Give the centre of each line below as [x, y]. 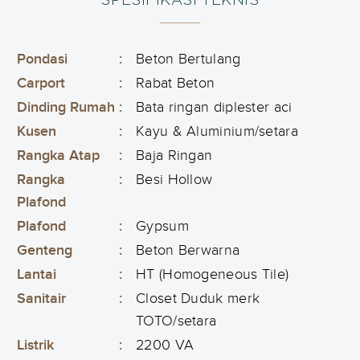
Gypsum [162, 226]
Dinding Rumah [66, 107]
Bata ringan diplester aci [214, 107]
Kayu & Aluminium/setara [217, 131]
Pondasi [42, 59]
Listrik [35, 345]
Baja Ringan [174, 155]
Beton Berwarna [188, 250]
